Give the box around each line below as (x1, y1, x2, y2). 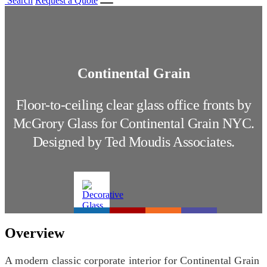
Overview (5, 225, 64, 241)
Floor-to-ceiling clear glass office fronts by (15, 97, 252, 113)
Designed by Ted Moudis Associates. (32, 134, 235, 150)
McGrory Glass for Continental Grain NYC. (13, 116, 254, 132)
